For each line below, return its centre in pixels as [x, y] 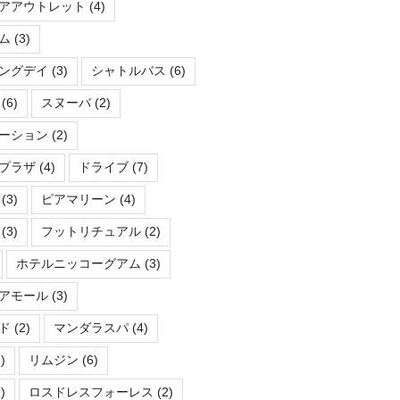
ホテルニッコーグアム [78, 264]
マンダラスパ [91, 328]
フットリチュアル [91, 232]
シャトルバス [128, 71]
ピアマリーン [78, 200]
